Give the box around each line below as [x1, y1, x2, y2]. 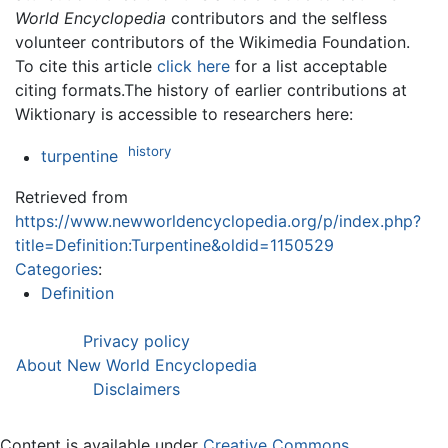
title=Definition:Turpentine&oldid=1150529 [15, 234, 334, 255]
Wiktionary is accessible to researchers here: [15, 104, 353, 125]
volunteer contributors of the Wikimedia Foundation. [15, 32, 410, 53]
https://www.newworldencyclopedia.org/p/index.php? [15, 210, 421, 231]
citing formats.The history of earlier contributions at [15, 80, 407, 101]
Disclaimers [93, 378, 180, 399]
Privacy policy [83, 330, 190, 351]
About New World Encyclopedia [16, 354, 257, 375]
